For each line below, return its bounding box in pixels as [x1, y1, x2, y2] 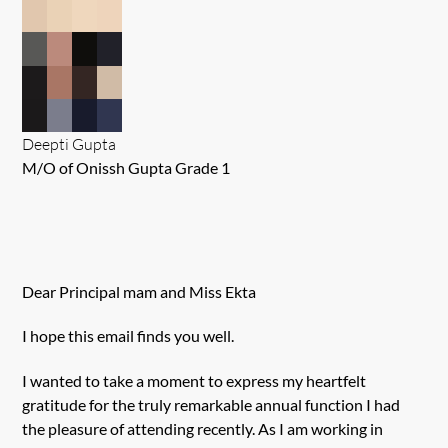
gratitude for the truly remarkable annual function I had [22, 395, 401, 415]
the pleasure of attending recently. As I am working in [22, 419, 384, 439]
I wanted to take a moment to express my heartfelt [22, 371, 367, 391]
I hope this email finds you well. [22, 326, 235, 346]
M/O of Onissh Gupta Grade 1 [22, 157, 231, 177]
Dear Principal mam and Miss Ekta [22, 281, 257, 301]
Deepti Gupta [22, 133, 117, 154]
